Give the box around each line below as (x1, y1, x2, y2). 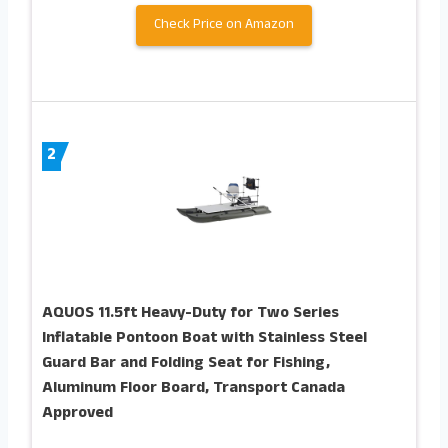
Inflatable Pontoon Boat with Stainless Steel (42, 325, 367, 352)
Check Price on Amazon (154, 13, 294, 37)
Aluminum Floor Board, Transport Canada (42, 375, 345, 402)
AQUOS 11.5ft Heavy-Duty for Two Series (42, 300, 339, 327)
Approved (42, 400, 113, 427)
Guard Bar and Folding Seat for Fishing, (42, 350, 330, 377)
